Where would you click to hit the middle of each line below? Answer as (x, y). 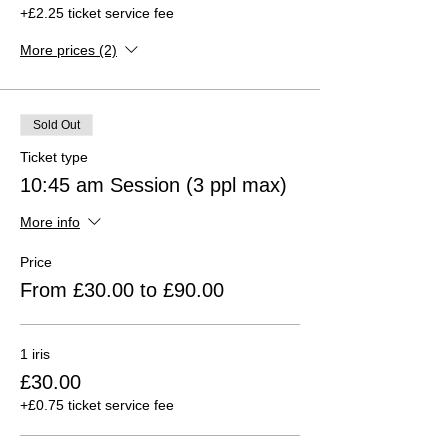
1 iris (35, 353)
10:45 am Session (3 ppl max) (153, 184)
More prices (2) (68, 50)
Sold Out (56, 124)
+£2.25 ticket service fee (97, 12)
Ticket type (54, 156)
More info (50, 222)
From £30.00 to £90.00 (122, 289)
